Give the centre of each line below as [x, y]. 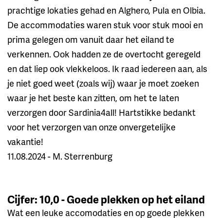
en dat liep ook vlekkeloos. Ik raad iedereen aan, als [107, 68]
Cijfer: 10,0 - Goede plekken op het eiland [106, 199]
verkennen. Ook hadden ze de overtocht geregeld [104, 54]
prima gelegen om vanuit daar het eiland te [91, 39]
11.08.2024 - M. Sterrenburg [60, 156]
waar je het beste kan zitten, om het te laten [93, 97]
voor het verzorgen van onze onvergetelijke [91, 127]
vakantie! [25, 141]
